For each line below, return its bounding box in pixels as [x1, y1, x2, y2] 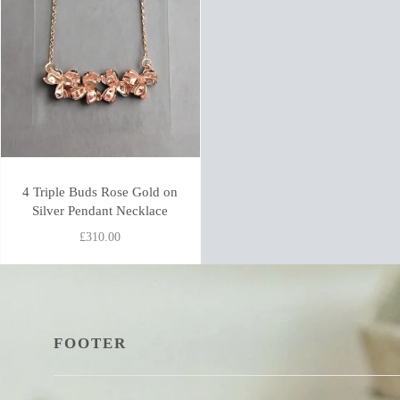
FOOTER [54, 334, 127, 352]
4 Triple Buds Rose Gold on [22, 183, 179, 199]
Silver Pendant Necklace [32, 202, 169, 218]
